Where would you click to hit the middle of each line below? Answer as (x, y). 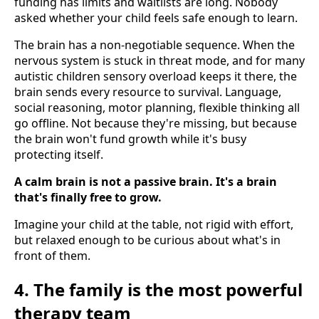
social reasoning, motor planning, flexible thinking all (157, 108)
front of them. (52, 256)
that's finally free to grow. (88, 197)
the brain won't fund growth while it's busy (130, 139)
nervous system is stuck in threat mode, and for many (159, 61)
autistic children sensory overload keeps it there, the (156, 76)
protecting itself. (59, 155)
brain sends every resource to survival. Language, (148, 92)
